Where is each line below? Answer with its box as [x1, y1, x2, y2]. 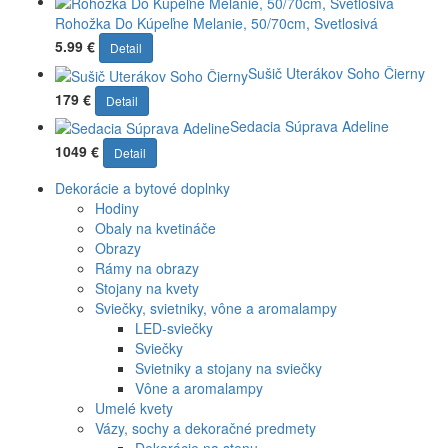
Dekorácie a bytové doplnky [55, 177, 230, 198]
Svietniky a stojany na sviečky [135, 357, 322, 378]
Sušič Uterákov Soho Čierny [248, 63, 425, 84]
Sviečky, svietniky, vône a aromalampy [95, 297, 337, 318]
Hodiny [95, 197, 139, 218]
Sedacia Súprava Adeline [230, 115, 389, 136]
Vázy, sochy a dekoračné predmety [95, 417, 316, 438]
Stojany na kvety [95, 277, 199, 298]
